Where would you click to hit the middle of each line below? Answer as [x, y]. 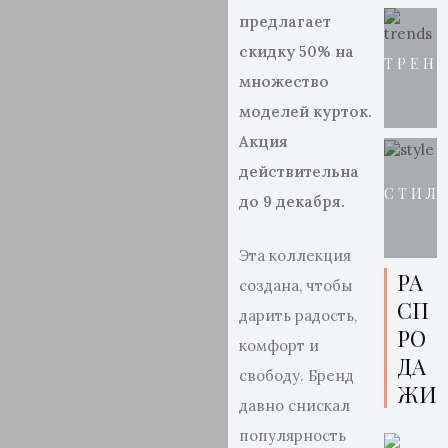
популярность [293, 435]
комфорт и [279, 345]
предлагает [285, 21]
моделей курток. [306, 111]
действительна [299, 171]
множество [284, 81]
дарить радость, [298, 315]
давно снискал [295, 405]
